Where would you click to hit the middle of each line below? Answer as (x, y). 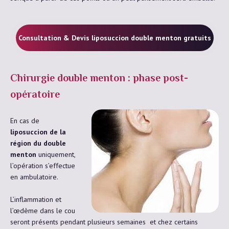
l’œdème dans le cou (43, 210)
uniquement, (56, 154)
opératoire (35, 95)
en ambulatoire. (34, 177)
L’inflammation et (36, 199)
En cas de (25, 120)
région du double (38, 143)
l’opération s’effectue (43, 165)
